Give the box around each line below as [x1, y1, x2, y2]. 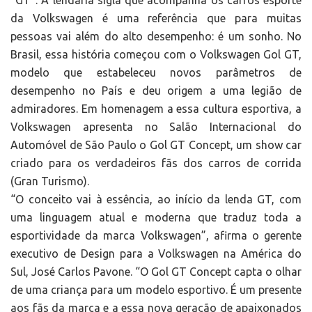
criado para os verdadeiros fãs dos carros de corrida [10, 157, 302, 170]
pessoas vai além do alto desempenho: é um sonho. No [10, 30, 302, 43]
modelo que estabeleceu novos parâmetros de [10, 66, 302, 79]
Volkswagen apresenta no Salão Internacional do [10, 120, 302, 134]
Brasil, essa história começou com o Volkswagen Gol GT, [10, 48, 302, 61]
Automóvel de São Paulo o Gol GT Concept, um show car [10, 139, 302, 152]
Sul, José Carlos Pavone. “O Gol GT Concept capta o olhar [10, 265, 302, 279]
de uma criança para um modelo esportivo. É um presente [10, 283, 302, 297]
